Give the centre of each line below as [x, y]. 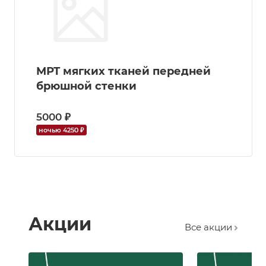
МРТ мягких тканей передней [123, 71]
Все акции [210, 227]
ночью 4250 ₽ [61, 130]
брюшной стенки [86, 86]
